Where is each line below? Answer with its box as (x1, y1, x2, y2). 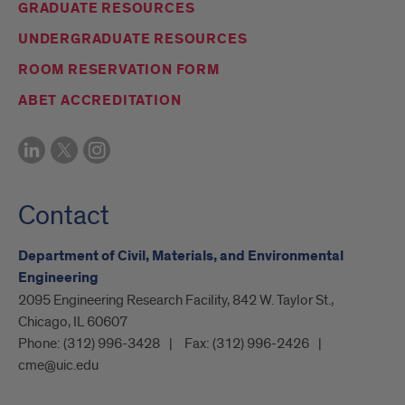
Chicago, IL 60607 (18, 313, 127, 332)
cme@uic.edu (18, 356, 99, 375)
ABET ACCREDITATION (18, 91, 182, 111)
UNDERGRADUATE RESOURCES (18, 30, 248, 50)
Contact (18, 199, 109, 234)
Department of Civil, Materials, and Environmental (18, 247, 344, 267)
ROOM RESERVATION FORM (18, 61, 220, 80)
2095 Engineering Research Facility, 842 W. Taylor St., (18, 291, 334, 310)
